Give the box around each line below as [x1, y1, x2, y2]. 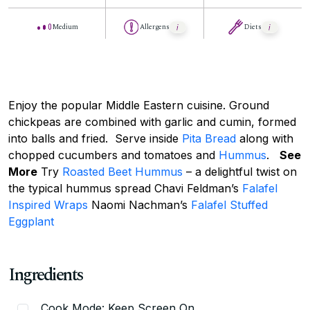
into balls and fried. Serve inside [8, 131, 182, 145]
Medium [52, 21, 78, 33]
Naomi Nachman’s [88, 197, 191, 212]
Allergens [140, 21, 170, 33]
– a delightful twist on [183, 164, 297, 179]
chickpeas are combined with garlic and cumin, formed [8, 114, 296, 129]
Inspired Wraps [8, 197, 88, 212]
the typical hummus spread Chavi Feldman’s [8, 181, 242, 195]
